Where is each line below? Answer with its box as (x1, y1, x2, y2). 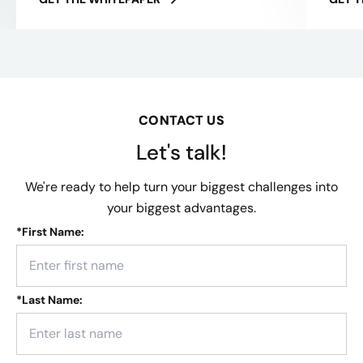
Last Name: (22, 292, 83, 307)
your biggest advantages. (107, 199, 256, 216)
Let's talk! (136, 138, 227, 166)
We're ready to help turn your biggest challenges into (25, 177, 338, 195)
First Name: (22, 224, 84, 239)
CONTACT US (139, 111, 224, 129)
